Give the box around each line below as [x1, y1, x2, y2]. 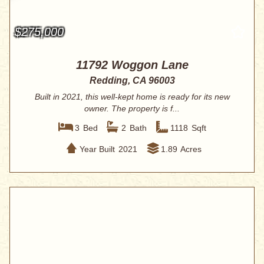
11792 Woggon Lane [75, 58, 189, 72]
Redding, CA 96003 [89, 75, 175, 86]
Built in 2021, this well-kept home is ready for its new [34, 92, 230, 102]
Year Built [79, 144, 115, 154]
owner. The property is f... [84, 104, 180, 114]
